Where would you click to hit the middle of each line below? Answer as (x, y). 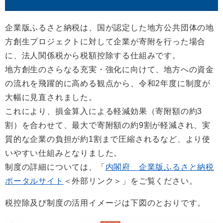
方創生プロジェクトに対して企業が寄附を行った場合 (106, 42)
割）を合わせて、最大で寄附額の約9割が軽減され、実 (108, 125)
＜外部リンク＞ (93, 181)
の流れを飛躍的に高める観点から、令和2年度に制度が (108, 84)
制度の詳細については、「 (55, 167)
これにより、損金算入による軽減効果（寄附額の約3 (104, 111)
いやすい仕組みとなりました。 (64, 153)
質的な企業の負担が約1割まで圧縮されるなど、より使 (108, 139)
